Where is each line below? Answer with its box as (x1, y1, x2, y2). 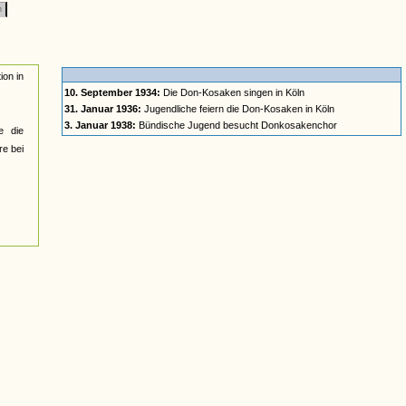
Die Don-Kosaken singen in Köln (160, 87, 304, 98)
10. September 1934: (64, 87, 160, 98)
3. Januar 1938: (64, 120, 136, 130)
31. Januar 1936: (64, 103, 141, 114)
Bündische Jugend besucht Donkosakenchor (136, 120, 337, 130)
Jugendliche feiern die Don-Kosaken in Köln (141, 103, 334, 114)
